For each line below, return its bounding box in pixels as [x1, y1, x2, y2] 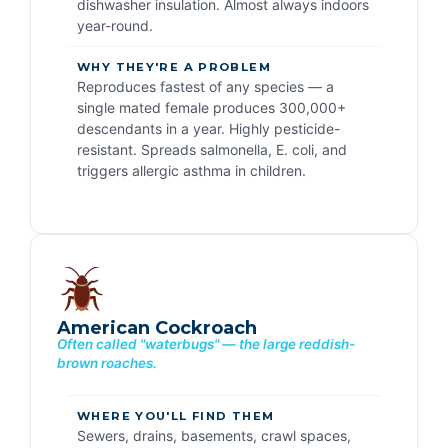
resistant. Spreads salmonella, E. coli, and [77, 141, 347, 159]
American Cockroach [57, 317, 257, 340]
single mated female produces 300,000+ [77, 99, 346, 117]
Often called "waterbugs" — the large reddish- [57, 336, 355, 353]
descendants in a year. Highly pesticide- [77, 120, 340, 138]
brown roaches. [57, 355, 157, 372]
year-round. [77, 17, 153, 35]
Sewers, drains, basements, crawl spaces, [77, 427, 351, 445]
